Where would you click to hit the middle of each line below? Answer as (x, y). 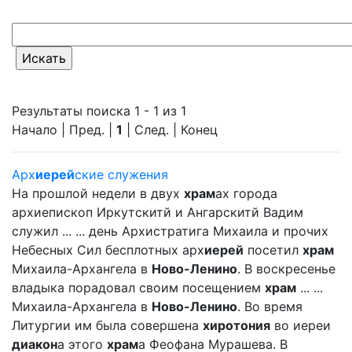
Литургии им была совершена (107, 325)
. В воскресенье (286, 269)
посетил (273, 250)
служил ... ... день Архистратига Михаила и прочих (170, 231)
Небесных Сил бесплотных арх (108, 250)
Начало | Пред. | (64, 130)
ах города (246, 193)
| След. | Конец (170, 130)
